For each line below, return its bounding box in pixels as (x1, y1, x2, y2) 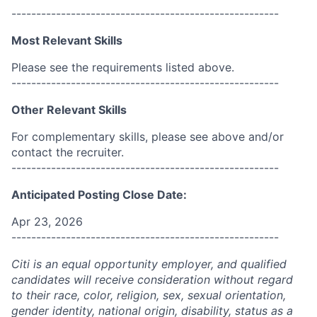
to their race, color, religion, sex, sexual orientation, (11, 288, 286, 302)
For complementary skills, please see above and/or (11, 129, 284, 144)
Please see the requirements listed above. (11, 60, 234, 74)
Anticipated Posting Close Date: (11, 188, 187, 202)
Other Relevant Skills (11, 103, 127, 117)
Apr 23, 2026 (11, 214, 83, 229)
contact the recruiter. (11, 145, 124, 159)
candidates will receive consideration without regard (11, 272, 293, 287)
